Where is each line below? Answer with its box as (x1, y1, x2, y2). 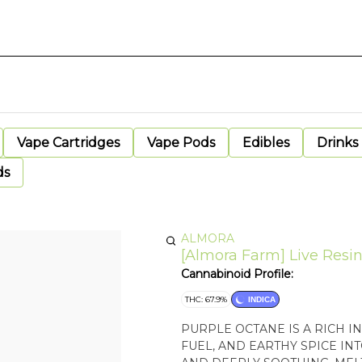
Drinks (317, 135, 358, 150)
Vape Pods (147, 135, 215, 150)
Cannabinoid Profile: (181, 267, 293, 281)
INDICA (248, 295, 276, 304)
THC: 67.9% (185, 294, 227, 305)
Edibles (242, 135, 289, 150)
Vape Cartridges (17, 135, 120, 150)
